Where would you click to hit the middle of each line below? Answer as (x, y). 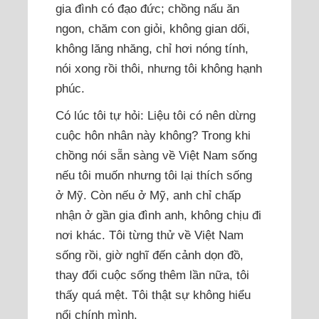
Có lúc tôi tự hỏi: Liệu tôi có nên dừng (156, 116)
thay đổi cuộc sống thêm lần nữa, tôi (153, 275)
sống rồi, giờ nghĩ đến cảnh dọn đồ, (150, 255)
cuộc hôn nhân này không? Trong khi (153, 136)
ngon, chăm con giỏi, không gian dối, (153, 29)
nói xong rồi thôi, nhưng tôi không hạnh (159, 69)
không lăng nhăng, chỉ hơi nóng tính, (152, 49)
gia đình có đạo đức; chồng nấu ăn (148, 9)
